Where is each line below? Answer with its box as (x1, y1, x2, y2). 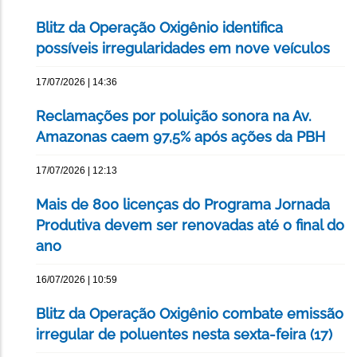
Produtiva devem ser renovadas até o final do (36, 217, 344, 234)
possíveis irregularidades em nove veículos (36, 40, 330, 57)
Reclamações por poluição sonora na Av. (36, 108, 312, 125)
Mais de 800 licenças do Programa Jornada (36, 196, 330, 214)
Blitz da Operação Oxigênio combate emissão (36, 305, 343, 323)
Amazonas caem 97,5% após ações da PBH (36, 128, 325, 146)
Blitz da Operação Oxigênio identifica (36, 19, 283, 37)
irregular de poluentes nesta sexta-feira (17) (36, 326, 332, 343)
